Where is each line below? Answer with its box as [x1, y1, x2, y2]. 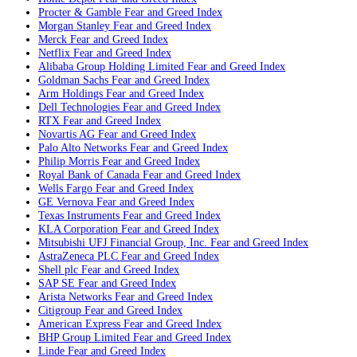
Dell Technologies [38, 100, 120, 114]
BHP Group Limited [38, 331, 130, 344]
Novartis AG [38, 127, 95, 141]
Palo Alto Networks [38, 141, 127, 155]
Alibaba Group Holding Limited [38, 60, 184, 73]
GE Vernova [38, 195, 93, 209]
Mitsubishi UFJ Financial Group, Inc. [38, 236, 207, 249]
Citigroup [38, 304, 81, 317]
